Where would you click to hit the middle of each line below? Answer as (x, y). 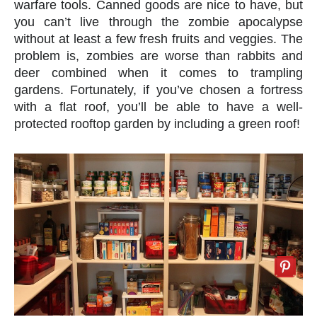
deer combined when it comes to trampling (158, 73)
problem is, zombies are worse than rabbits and (158, 56)
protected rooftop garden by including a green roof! (157, 123)
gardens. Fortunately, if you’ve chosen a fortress (158, 90)
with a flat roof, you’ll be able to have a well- (158, 106)
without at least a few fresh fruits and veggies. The (158, 39)
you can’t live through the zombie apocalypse (158, 22)
